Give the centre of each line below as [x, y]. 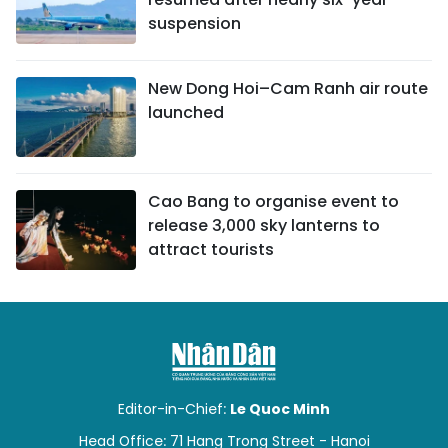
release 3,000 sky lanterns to [264, 225]
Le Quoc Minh [280, 409]
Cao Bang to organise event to [273, 201]
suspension [194, 23]
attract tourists [211, 249]
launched [186, 112]
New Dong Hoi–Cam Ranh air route [288, 88]
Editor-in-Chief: [174, 409]
